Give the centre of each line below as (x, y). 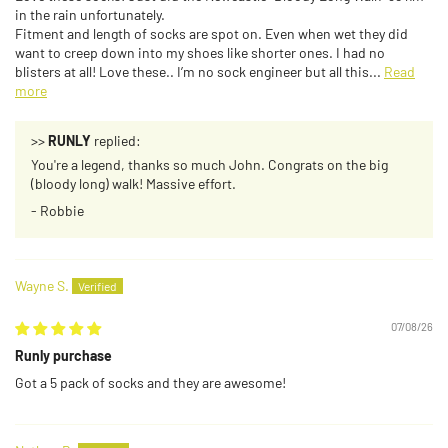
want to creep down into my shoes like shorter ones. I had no (200, 53)
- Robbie (57, 211)
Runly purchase (63, 356)
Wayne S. (42, 286)
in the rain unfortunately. (90, 15)
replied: (116, 141)
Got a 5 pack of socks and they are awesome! (150, 383)
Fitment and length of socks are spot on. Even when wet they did (211, 34)
